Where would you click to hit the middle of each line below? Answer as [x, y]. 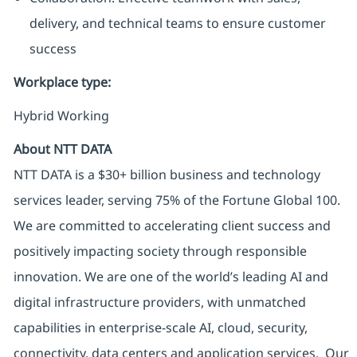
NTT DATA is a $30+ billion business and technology [167, 175]
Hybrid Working [61, 116]
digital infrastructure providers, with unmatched [159, 302]
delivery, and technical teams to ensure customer [177, 24]
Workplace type [60, 82]
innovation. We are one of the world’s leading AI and [171, 277]
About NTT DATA [62, 149]
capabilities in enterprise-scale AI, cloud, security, [160, 328]
